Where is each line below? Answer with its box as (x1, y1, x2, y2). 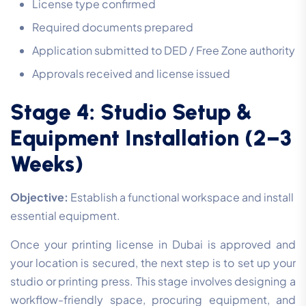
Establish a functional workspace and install (68, 190, 294, 205)
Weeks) (10, 151, 83, 178)
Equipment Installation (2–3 (10, 125, 292, 152)
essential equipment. (10, 208, 120, 223)
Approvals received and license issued (32, 66, 230, 81)
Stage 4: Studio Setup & (10, 99, 252, 126)
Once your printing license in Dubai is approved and (10, 237, 296, 252)
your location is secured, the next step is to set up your (10, 255, 296, 270)
